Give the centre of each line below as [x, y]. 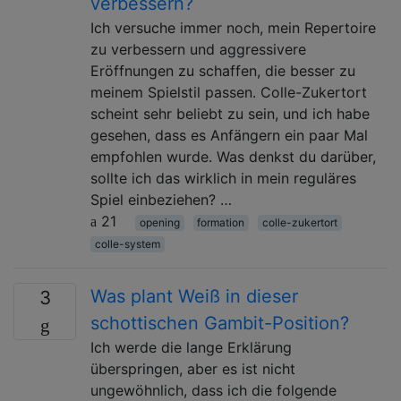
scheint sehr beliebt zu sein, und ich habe [230, 113]
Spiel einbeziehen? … [161, 199]
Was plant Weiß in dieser [194, 296]
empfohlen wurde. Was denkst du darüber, [233, 156]
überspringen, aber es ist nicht [193, 368]
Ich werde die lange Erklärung [191, 347]
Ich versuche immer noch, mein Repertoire [233, 27]
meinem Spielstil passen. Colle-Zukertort [229, 92]
